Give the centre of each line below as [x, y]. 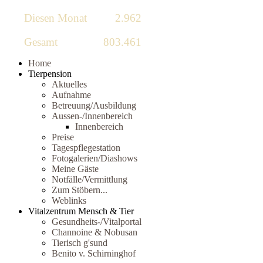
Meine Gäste [75, 168]
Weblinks [69, 200]
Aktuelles [69, 84]
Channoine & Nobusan [95, 232]
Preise [63, 137]
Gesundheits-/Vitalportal [97, 221]
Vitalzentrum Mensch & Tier [81, 211]
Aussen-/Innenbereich [92, 116]
